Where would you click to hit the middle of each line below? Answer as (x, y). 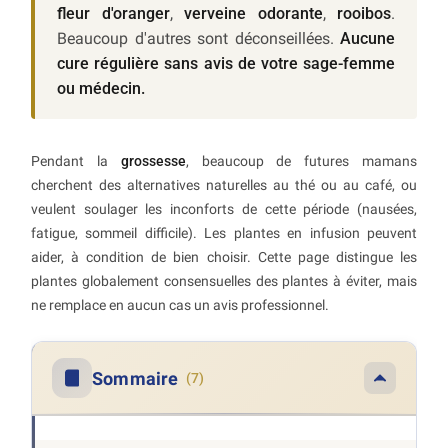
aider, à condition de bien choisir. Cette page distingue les (224, 257)
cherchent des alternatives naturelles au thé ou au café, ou (224, 185)
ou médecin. (101, 89)
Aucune (367, 39)
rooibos (364, 14)
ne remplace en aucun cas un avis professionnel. (180, 305)
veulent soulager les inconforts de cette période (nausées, (224, 209)
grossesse (153, 161)
